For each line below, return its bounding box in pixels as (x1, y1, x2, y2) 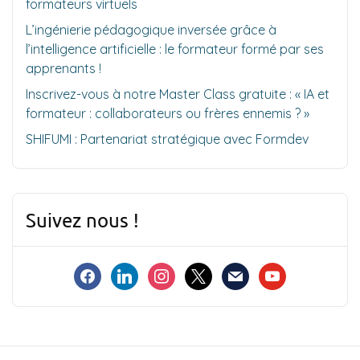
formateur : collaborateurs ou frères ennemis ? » (26, 104, 309, 121)
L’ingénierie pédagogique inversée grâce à (26, 21, 276, 38)
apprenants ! (26, 59, 101, 76)
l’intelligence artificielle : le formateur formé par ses (26, 40, 324, 57)
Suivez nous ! (26, 207, 139, 231)
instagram (147, 263, 208, 280)
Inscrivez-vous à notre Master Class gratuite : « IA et (26, 85, 329, 102)
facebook (73, 263, 131, 280)
